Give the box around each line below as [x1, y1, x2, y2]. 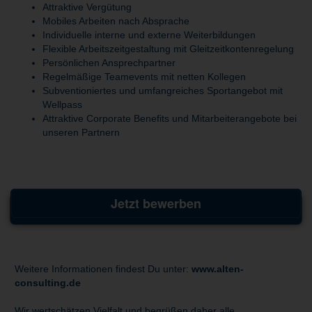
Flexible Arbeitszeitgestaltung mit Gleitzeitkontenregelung [42, 42, 294, 54]
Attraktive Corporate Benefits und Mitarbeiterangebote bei [42, 112, 297, 124]
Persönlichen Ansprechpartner [42, 56, 175, 68]
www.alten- [192, 263, 244, 274]
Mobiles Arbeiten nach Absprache [42, 15, 189, 26]
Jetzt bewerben [111, 194, 201, 212]
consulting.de [15, 276, 81, 288]
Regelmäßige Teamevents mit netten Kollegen [42, 70, 246, 82]
